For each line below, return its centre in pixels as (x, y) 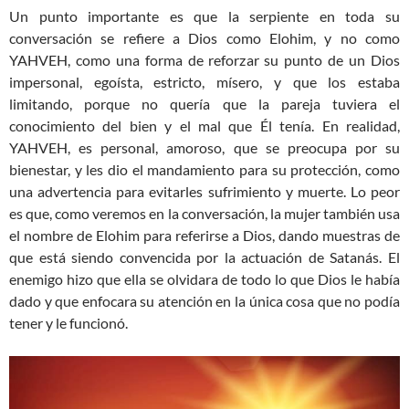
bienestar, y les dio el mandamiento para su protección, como (204, 170)
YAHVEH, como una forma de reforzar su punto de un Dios (204, 60)
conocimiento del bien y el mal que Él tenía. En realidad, (204, 126)
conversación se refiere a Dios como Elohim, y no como (204, 38)
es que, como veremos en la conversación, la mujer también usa (204, 214)
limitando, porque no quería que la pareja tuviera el (204, 104)
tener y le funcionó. (68, 323)
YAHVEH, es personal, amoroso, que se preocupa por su (204, 148)
